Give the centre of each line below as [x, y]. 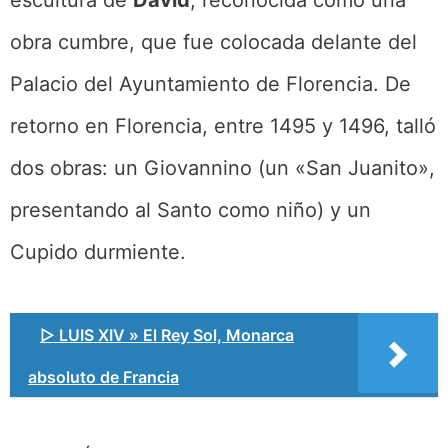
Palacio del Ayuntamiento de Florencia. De [210, 83]
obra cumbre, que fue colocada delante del [213, 41]
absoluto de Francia [103, 376]
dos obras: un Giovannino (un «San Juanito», [222, 167]
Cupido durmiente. [98, 251]
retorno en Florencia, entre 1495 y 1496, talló [223, 125]
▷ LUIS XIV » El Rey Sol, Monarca [167, 334]
